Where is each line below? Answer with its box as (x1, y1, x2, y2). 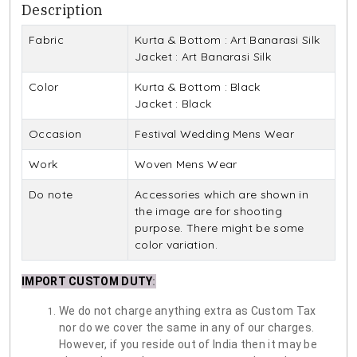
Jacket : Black (135, 96, 212, 112)
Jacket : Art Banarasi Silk (135, 49, 271, 65)
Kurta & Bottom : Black (135, 80, 261, 95)
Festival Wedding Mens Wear (135, 127, 294, 142)
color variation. (135, 237, 218, 253)
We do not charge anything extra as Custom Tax (59, 304, 316, 318)
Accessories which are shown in (135, 187, 309, 202)
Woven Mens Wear (135, 157, 237, 172)
